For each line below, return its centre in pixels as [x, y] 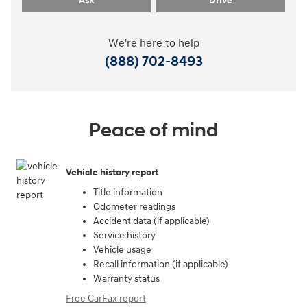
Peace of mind [153, 131]
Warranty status [126, 279]
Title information [128, 193]
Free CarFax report [106, 299]
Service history [124, 236]
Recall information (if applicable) [161, 265]
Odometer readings [134, 207]
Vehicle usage [122, 250]
